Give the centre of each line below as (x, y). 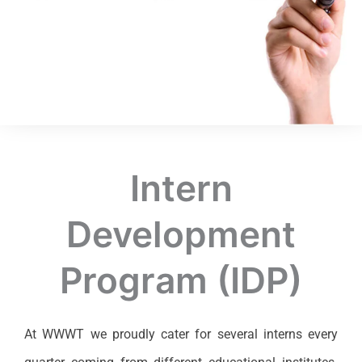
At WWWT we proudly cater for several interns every (181, 334)
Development (181, 234)
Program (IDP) (181, 280)
